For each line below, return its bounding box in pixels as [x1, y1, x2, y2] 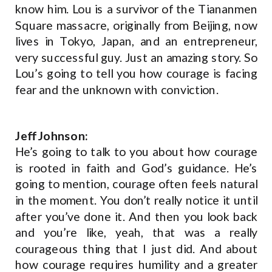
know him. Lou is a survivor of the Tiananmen [15, 1, 258, 16]
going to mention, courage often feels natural [15, 177, 258, 191]
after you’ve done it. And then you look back [15, 209, 258, 224]
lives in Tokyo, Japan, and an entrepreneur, [15, 33, 258, 49]
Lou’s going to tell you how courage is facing [15, 66, 258, 81]
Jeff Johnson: [15, 128, 89, 143]
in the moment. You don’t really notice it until [15, 192, 258, 208]
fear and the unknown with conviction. [15, 82, 221, 97]
